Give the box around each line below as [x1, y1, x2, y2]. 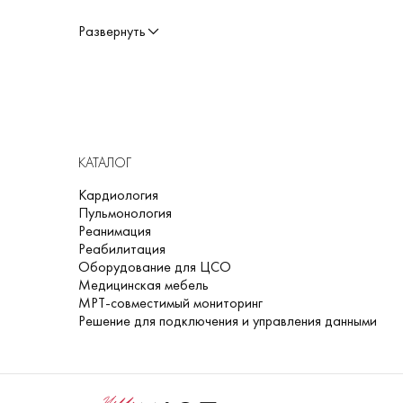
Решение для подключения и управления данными [78, 311, 377, 330]
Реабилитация [78, 239, 166, 258]
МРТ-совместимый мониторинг [78, 293, 263, 312]
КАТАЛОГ [78, 153, 131, 172]
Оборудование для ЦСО [78, 257, 231, 276]
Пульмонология [78, 203, 172, 222]
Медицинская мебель [78, 275, 209, 294]
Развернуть [78, 21, 146, 40]
